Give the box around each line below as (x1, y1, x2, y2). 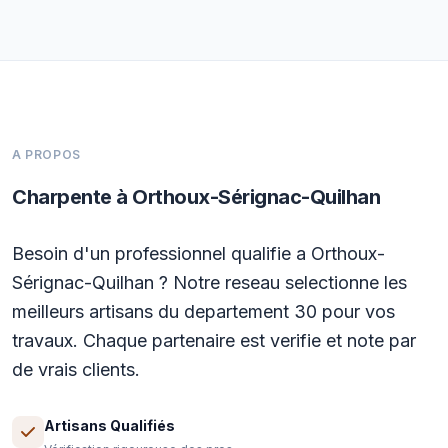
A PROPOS (12, 147, 81, 162)
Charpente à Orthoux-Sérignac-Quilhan (12, 185, 380, 209)
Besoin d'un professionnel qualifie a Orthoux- (12, 243, 385, 264)
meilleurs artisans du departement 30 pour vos (12, 301, 395, 322)
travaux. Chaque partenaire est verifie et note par (12, 330, 416, 351)
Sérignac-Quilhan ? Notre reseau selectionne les (12, 272, 407, 293)
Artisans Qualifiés (44, 417, 175, 434)
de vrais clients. (12, 359, 140, 380)
